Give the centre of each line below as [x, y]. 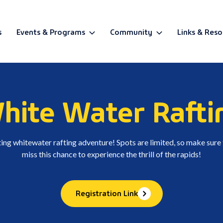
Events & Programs [51, 31]
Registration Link [107, 193]
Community [131, 31]
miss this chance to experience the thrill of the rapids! [111, 154]
